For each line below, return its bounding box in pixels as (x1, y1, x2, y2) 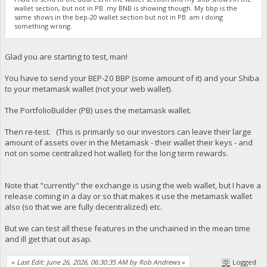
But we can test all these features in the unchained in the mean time (4, 222, 250, 234)
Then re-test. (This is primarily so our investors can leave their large (4, 126, 252, 137)
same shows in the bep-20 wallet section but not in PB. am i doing (14, 13, 223, 22)
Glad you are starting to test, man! (4, 51, 128, 62)
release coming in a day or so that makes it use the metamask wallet (4, 190, 252, 201)
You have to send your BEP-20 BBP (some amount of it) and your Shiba (4, 72, 259, 83)
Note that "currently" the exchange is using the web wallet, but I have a (4, 179, 261, 191)
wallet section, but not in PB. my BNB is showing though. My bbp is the (14, 4, 238, 13)
